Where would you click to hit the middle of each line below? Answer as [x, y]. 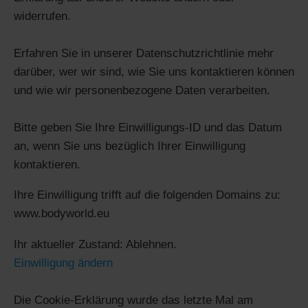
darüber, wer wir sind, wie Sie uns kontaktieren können [154, 71]
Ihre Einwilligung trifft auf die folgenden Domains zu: [147, 195]
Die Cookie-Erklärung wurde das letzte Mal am [133, 300]
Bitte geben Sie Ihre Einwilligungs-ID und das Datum [148, 127]
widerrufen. [42, 16]
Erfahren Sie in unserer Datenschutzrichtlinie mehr [144, 53]
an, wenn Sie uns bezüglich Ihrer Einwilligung [130, 146]
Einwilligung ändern [63, 263]
